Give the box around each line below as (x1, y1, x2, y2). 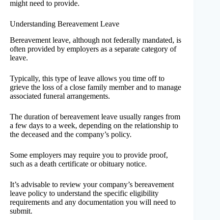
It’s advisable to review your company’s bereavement (10, 180, 174, 189)
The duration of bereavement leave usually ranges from (10, 112, 180, 121)
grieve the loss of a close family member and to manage (10, 82, 181, 91)
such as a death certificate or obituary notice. (10, 159, 147, 168)
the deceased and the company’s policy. (10, 130, 132, 138)
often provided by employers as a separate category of (10, 44, 176, 53)
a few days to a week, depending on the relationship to (10, 121, 178, 130)
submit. (10, 206, 32, 215)
